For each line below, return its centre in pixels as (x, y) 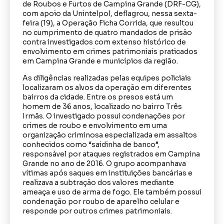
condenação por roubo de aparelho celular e (101, 201)
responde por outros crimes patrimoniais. (97, 211)
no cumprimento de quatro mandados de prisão (107, 33)
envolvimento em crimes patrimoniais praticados (110, 52)
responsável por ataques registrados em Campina (111, 154)
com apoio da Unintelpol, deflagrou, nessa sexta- (110, 14)
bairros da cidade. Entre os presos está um (98, 97)
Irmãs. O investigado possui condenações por (104, 116)
